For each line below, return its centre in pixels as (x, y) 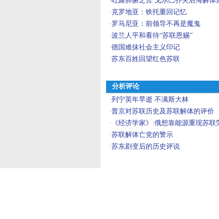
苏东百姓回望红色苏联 (146, 59)
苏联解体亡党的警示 (142, 135)
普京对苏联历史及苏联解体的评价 (163, 111)
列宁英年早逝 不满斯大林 (150, 99)
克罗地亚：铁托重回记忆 (149, 12)
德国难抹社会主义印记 (146, 47)
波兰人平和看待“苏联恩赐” (152, 35)
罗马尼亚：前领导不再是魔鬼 (156, 24)
